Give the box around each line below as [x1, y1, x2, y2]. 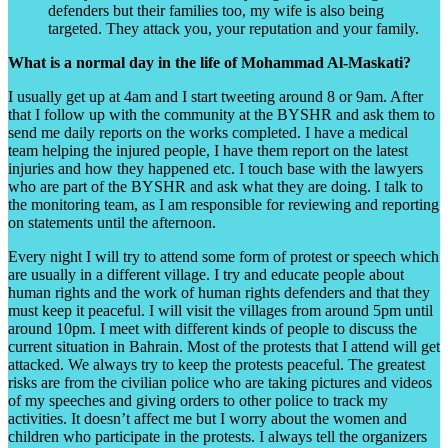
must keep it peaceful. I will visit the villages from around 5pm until [8, 301, 433, 319]
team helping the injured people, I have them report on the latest [8, 141, 408, 159]
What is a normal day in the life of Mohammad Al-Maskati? [8, 53, 411, 71]
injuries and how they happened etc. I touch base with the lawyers [8, 159, 423, 177]
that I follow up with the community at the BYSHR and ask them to [8, 105, 435, 123]
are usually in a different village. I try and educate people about [8, 265, 404, 283]
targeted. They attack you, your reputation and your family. [48, 19, 419, 37]
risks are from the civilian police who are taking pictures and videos [8, 373, 432, 391]
